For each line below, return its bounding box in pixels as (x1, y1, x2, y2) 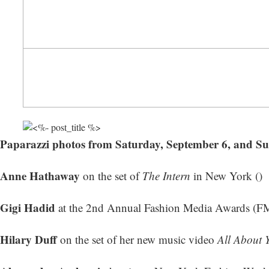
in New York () (190, 168, 262, 184)
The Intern (142, 168, 190, 184)
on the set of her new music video (57, 232, 217, 247)
